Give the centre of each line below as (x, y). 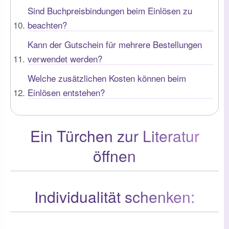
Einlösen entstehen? (66, 92)
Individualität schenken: (114, 196)
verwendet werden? (65, 58)
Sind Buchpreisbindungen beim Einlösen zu (110, 10)
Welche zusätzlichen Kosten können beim (107, 78)
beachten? (47, 25)
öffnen (114, 155)
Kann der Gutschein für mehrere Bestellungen (115, 44)
